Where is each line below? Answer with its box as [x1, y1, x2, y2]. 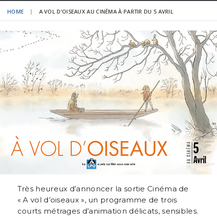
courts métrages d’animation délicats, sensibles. [17, 206, 199, 216]
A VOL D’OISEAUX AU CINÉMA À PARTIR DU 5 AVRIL [39, 8, 174, 15]
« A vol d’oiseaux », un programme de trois [17, 195, 177, 204]
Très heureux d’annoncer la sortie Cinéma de [17, 184, 189, 193]
